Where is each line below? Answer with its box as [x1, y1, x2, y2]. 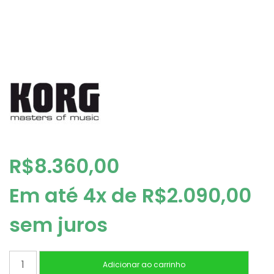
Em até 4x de [9, 181, 142, 209]
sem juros [9, 210, 108, 239]
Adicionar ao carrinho [102, 259, 185, 270]
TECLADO [9, 250, 54, 264]
